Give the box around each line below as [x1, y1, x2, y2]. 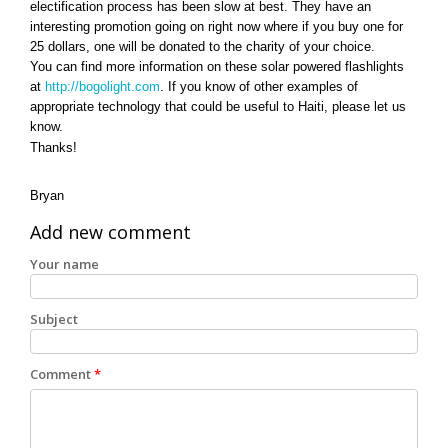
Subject [30, 309, 78, 328]
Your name [30, 254, 99, 273]
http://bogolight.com [45, 79, 160, 95]
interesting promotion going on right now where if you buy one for [30, 19, 403, 35]
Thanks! [30, 140, 77, 156]
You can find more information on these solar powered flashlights [30, 59, 404, 75]
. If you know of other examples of [160, 79, 358, 95]
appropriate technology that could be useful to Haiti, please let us [30, 99, 406, 115]
